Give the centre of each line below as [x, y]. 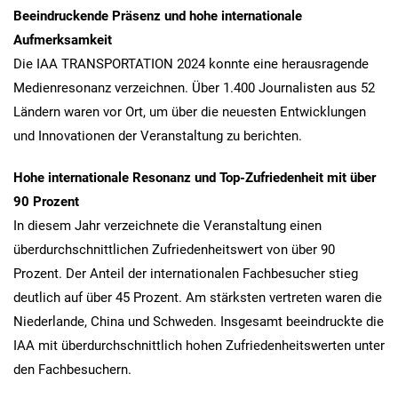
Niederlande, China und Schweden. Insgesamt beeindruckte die [199, 321]
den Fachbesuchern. [72, 369]
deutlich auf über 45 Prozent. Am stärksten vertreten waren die [198, 297]
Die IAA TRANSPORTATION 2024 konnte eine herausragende [191, 64]
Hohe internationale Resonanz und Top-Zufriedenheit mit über [195, 177]
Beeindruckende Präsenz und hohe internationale [158, 16]
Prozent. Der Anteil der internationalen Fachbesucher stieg [186, 273]
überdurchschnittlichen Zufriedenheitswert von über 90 [174, 249]
